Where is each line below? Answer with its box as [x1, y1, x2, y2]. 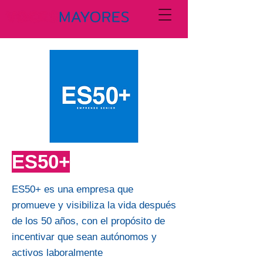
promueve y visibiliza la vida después [12, 200, 176, 211]
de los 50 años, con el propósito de [12, 215, 165, 227]
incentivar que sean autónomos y [12, 231, 157, 242]
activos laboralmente [12, 247, 103, 258]
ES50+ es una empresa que [12, 184, 133, 195]
